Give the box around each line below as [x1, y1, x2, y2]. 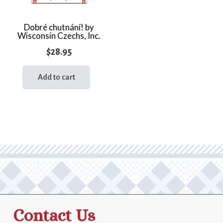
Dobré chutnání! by [23, 22, 94, 33]
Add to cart [37, 73, 75, 82]
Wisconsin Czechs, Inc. [17, 30, 101, 41]
